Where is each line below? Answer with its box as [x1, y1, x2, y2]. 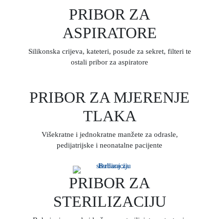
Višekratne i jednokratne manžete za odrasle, [41, 131, 178, 138]
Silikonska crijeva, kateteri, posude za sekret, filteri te [28, 47, 191, 55]
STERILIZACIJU [53, 193, 166, 210]
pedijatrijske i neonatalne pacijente [57, 141, 162, 149]
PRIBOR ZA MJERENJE [29, 88, 190, 106]
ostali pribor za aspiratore [71, 58, 148, 66]
